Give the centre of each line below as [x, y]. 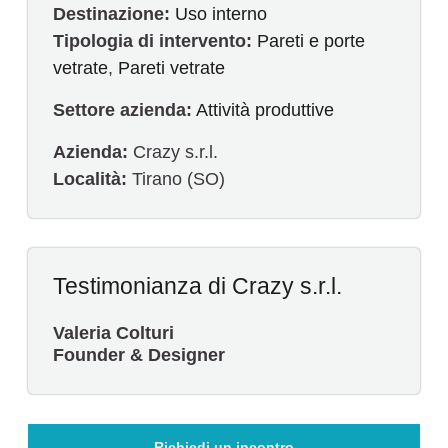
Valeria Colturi [113, 332]
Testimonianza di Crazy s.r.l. [197, 286]
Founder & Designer [139, 354]
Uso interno [221, 13]
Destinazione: [111, 13]
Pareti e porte [311, 40]
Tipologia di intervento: [152, 40]
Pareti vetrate [171, 67]
